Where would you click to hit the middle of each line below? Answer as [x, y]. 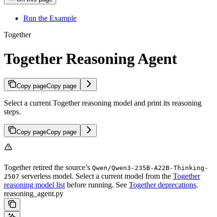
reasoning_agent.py [34, 194]
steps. [12, 112]
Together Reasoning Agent [91, 58]
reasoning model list [34, 185]
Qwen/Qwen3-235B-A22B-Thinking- [150, 168]
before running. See [97, 185]
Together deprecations [163, 185]
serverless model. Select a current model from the [96, 176]
